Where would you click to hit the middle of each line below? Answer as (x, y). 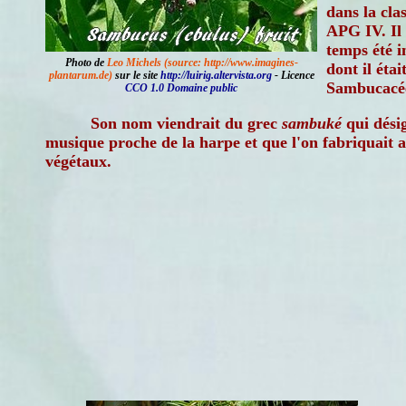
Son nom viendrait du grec (186, 123)
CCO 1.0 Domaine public (181, 88)
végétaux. (78, 161)
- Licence (293, 75)
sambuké (312, 123)
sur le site (136, 75)
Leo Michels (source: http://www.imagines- (202, 63)
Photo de (86, 63)
